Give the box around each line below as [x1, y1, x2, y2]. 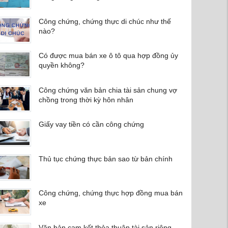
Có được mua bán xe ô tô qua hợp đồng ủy [38, 51, 178, 60]
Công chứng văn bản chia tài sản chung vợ [38, 85, 177, 94]
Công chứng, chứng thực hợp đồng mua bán [38, 189, 183, 197]
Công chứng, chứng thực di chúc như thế [38, 17, 171, 25]
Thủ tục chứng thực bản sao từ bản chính [38, 154, 173, 163]
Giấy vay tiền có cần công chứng [38, 120, 144, 129]
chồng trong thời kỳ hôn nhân [38, 95, 133, 104]
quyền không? [38, 61, 84, 70]
